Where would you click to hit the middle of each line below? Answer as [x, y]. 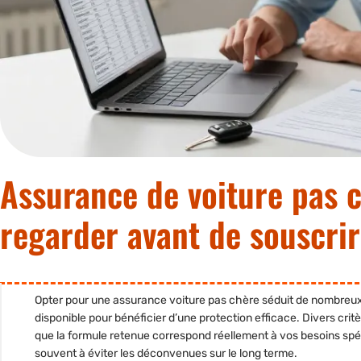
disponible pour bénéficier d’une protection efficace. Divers [186, 318]
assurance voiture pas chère [186, 301]
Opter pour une [74, 301]
